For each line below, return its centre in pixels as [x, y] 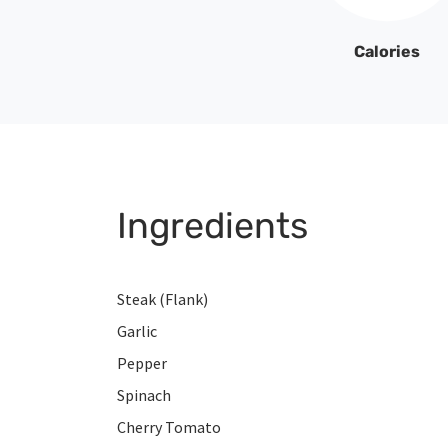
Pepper [142, 363]
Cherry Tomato [169, 427]
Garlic [137, 331]
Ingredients [212, 226]
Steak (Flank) [162, 299]
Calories [387, 52]
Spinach [144, 395]
